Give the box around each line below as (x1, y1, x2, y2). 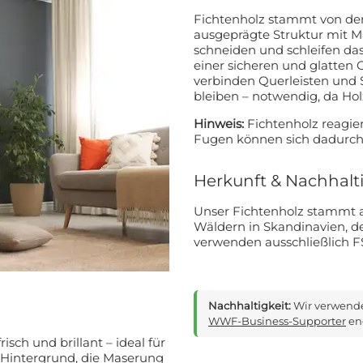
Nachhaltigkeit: (208, 299, 291, 312)
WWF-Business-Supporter (208, 314, 346, 327)
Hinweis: (194, 115, 244, 131)
